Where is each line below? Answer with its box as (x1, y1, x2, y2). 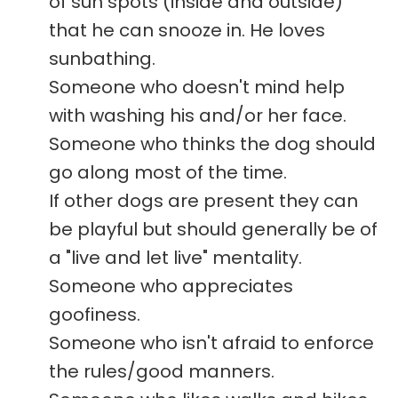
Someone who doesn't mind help (49, 75, 345, 100)
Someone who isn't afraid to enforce (49, 330, 374, 356)
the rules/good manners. (49, 359, 275, 385)
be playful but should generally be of (49, 217, 378, 243)
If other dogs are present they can (49, 188, 358, 214)
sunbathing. (49, 46, 155, 72)
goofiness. (49, 302, 140, 328)
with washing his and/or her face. (49, 103, 346, 129)
